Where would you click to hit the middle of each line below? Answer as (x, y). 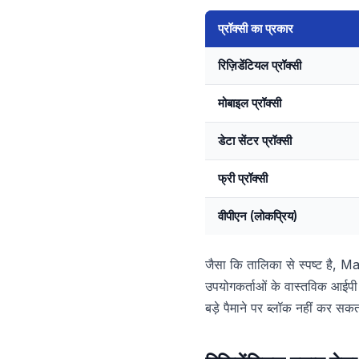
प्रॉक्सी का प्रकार (256, 28)
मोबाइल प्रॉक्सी (250, 103)
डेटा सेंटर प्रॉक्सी (255, 141)
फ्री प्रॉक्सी (243, 178)
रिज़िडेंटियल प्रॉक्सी (260, 65)
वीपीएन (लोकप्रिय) (258, 216)
